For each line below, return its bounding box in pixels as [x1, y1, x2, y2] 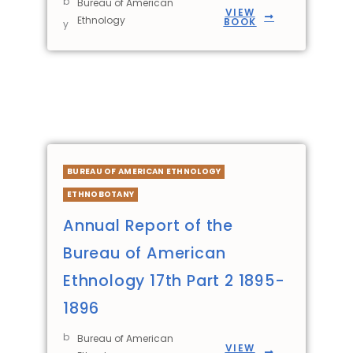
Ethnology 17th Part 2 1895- [63, 270, 285, 292]
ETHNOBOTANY [67, 188, 135, 201]
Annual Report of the [63, 215, 234, 237]
